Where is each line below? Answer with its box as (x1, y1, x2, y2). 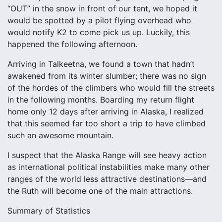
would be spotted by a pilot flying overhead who (7, 15, 191, 25)
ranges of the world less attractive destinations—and (7, 174, 207, 184)
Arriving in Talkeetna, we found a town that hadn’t (7, 59, 195, 69)
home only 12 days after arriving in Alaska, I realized (7, 107, 204, 116)
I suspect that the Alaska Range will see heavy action (7, 150, 207, 160)
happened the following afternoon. (7, 39, 137, 49)
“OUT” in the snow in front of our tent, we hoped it (7, 3, 197, 13)
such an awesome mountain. (7, 130, 113, 140)
